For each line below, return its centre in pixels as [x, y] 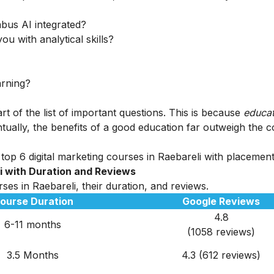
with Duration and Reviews [70, 172]
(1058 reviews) [221, 232]
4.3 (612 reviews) [221, 255]
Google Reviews [221, 202]
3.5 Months [33, 255]
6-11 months [33, 225]
